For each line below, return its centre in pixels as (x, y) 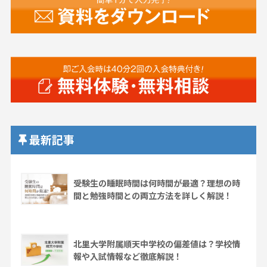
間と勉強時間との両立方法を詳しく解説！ (152, 195)
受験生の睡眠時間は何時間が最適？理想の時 (156, 183)
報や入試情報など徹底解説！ (127, 256)
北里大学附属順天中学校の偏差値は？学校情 (156, 243)
